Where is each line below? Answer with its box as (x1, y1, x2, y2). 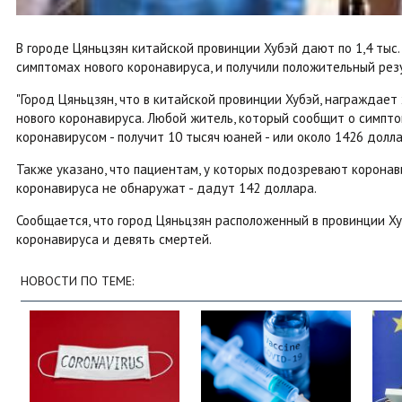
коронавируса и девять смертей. (16, 230, 212, 248)
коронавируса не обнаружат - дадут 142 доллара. (16, 179, 317, 197)
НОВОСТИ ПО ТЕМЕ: (21, 272, 134, 289)
